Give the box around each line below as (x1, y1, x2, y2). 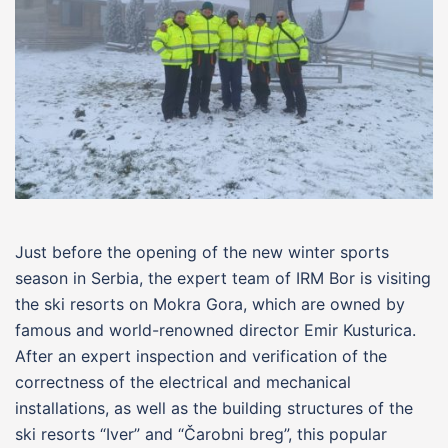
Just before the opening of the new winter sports (15, 241, 389, 262)
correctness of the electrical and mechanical (15, 371, 351, 392)
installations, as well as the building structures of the (15, 397, 413, 418)
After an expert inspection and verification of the (15, 345, 387, 366)
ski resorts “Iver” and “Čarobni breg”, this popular (15, 423, 387, 444)
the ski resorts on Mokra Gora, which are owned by (15, 293, 405, 314)
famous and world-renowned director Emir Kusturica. (15, 319, 416, 340)
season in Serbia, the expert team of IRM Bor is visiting (15, 267, 431, 288)
